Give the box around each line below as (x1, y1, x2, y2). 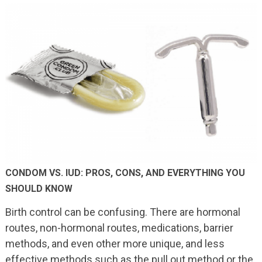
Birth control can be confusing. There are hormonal (5, 206, 240, 219)
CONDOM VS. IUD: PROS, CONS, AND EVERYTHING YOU (5, 167, 245, 179)
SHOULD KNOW (5, 183, 73, 195)
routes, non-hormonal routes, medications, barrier (5, 222, 233, 235)
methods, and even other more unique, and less (5, 237, 225, 250)
